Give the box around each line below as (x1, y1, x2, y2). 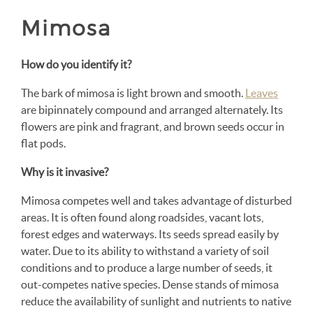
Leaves (245, 87, 278, 99)
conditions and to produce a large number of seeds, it (21, 261, 272, 274)
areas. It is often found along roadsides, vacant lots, (21, 211, 263, 224)
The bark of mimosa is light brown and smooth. (21, 87, 245, 99)
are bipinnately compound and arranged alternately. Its (21, 103, 283, 116)
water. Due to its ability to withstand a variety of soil (21, 245, 269, 257)
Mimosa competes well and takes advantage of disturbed (21, 194, 292, 207)
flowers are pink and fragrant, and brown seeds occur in (21, 120, 284, 133)
